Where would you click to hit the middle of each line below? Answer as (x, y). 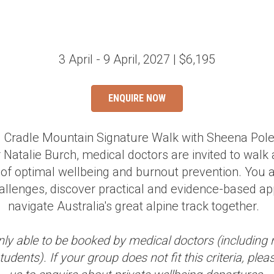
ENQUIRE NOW (137, 98)
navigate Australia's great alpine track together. (137, 206)
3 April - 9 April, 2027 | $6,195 (137, 60)
